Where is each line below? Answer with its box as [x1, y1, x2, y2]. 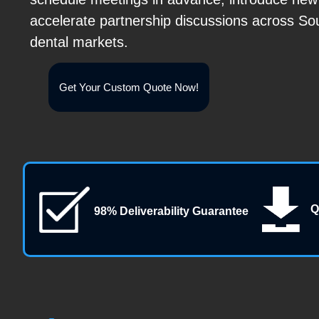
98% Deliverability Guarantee [93, 205, 249, 218]
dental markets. [30, 33, 128, 50]
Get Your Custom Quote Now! [59, 81, 199, 94]
